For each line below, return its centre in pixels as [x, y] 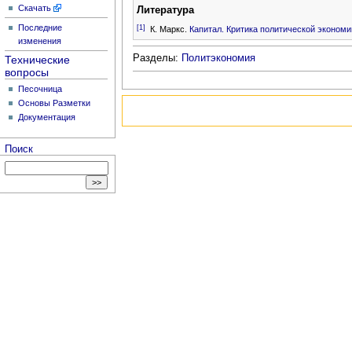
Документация [47, 117]
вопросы [27, 72]
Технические [38, 59]
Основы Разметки [55, 103]
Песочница [40, 88]
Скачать [35, 8]
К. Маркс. [167, 29]
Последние [40, 28]
